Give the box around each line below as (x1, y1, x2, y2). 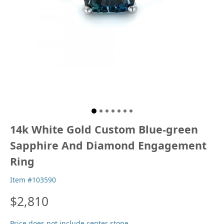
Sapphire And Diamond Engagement (10, 138, 206, 153)
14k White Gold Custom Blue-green (10, 122, 198, 137)
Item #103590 (10, 175, 56, 185)
